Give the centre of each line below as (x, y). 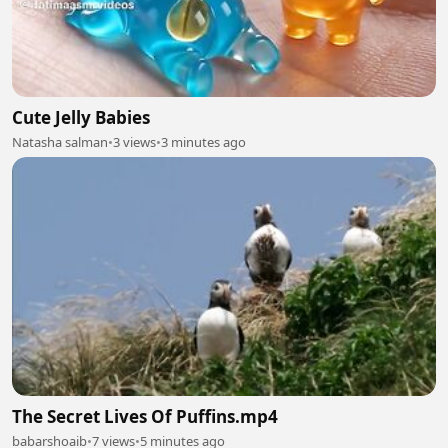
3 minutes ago (203, 142)
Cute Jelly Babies (81, 117)
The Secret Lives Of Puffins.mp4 (145, 416)
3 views (134, 142)
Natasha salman (60, 142)
